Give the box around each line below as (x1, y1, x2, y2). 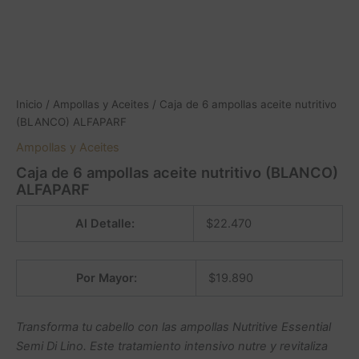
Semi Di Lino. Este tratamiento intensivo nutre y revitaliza (16, 338, 328, 353)
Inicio (16, 98, 42, 111)
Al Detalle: (75, 216, 135, 232)
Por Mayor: (75, 271, 137, 286)
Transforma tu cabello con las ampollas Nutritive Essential (16, 319, 331, 334)
